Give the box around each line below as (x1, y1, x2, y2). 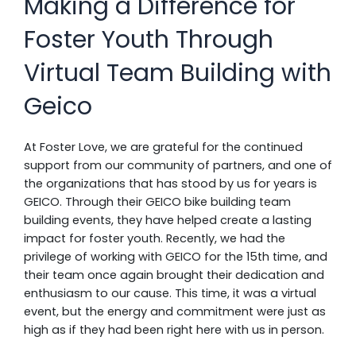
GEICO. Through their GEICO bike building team (24, 194, 291, 210)
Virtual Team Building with (24, 56, 331, 90)
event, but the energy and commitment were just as (24, 304, 326, 319)
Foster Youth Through (24, 23, 273, 56)
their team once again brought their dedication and (24, 267, 324, 283)
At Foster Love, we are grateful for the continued (24, 139, 303, 155)
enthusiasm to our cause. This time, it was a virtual (24, 285, 316, 301)
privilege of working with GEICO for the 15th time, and (24, 249, 327, 265)
